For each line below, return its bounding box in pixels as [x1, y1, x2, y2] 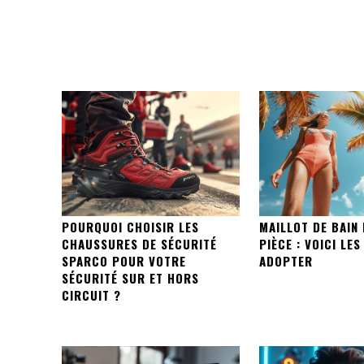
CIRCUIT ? [62, 285, 121, 304]
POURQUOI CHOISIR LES [62, 217, 199, 236]
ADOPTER [259, 251, 314, 270]
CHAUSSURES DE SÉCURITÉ [62, 234, 217, 253]
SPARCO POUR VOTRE [62, 251, 186, 270]
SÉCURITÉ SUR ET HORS [62, 268, 199, 287]
